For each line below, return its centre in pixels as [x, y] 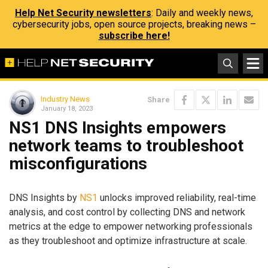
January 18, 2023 [67, 108]
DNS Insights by [44, 197]
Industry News [65, 99]
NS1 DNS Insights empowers [118, 128]
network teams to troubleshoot [126, 146]
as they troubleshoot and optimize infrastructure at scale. [128, 240]
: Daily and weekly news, [202, 13]
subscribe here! [134, 36]
